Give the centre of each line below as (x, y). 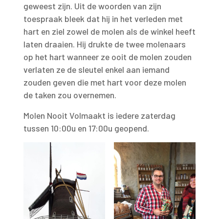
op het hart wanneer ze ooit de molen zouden (108, 57)
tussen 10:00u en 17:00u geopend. (86, 128)
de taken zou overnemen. (70, 95)
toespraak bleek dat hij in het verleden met (103, 19)
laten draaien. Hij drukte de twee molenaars (105, 44)
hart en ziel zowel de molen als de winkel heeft (109, 31)
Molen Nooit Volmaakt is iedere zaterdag (99, 115)
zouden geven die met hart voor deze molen (105, 82)
